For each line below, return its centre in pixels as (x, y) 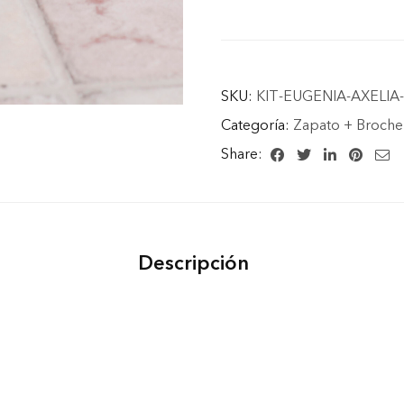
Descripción (193, 263)
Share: (243, 153)
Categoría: (257, 124)
